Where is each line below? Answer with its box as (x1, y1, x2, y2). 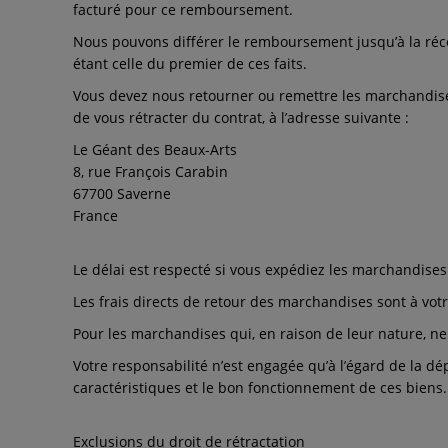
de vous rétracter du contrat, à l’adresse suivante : (73, 108, 409, 127)
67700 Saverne (73, 184, 171, 203)
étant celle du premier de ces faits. (73, 54, 307, 73)
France (73, 206, 118, 225)
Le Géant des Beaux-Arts (73, 140, 237, 159)
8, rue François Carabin (73, 162, 228, 181)
